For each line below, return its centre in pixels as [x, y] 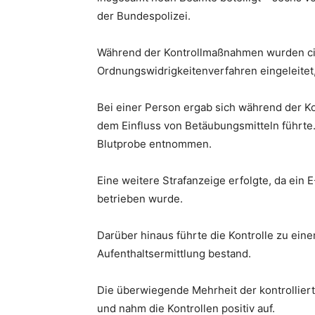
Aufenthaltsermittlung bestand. [174, 253]
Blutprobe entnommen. [154, 144]
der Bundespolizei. [144, 16]
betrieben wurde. [140, 199]
